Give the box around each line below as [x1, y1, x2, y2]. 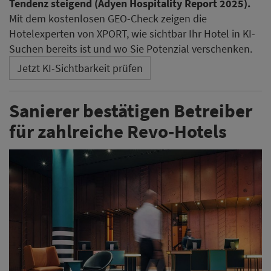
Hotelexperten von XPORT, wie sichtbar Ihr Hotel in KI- [9, 27, 255, 41]
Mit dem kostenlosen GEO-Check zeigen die [9, 11, 207, 26]
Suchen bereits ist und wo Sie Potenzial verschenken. [9, 42, 252, 56]
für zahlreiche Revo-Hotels [9, 119, 227, 143]
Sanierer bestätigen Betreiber [9, 99, 252, 123]
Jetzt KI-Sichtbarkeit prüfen [17, 61, 143, 76]
